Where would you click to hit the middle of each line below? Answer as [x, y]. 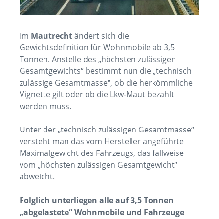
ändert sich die [101, 35]
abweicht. [37, 176]
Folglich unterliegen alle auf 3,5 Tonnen [97, 201]
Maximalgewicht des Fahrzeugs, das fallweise [102, 153]
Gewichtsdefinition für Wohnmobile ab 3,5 [97, 47]
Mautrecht [52, 35]
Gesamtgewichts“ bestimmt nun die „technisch [106, 71]
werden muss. [45, 106]
